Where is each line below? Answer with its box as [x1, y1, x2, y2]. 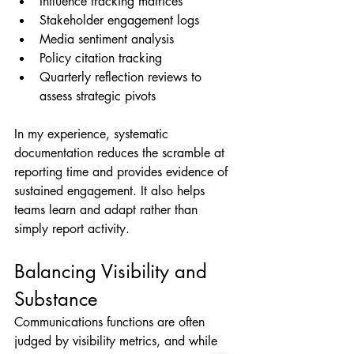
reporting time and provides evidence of [14, 163, 232, 180]
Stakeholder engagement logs [40, 11, 199, 28]
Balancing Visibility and [14, 258, 213, 284]
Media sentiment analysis [40, 30, 174, 47]
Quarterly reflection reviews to [40, 68, 205, 85]
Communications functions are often [14, 313, 209, 330]
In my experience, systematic [14, 125, 172, 142]
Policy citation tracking [40, 49, 162, 66]
